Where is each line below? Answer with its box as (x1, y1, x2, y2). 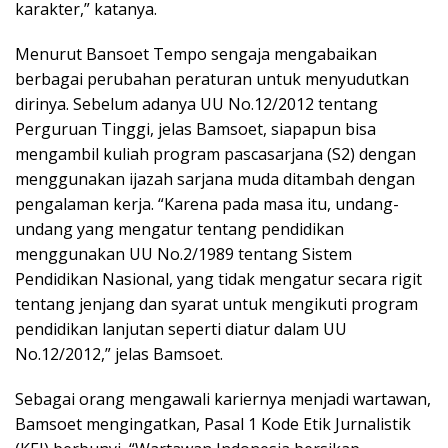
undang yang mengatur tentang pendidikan (15, 217, 344, 240)
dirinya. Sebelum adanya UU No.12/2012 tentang (15, 92, 378, 115)
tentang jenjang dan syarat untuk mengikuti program (15, 292, 418, 315)
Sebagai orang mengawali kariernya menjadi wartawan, (15, 387, 431, 410)
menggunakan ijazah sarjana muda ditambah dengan (15, 167, 415, 190)
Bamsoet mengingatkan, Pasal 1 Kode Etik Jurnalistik (15, 412, 411, 435)
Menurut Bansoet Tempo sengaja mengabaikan (15, 42, 377, 65)
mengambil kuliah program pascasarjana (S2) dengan (15, 142, 416, 165)
